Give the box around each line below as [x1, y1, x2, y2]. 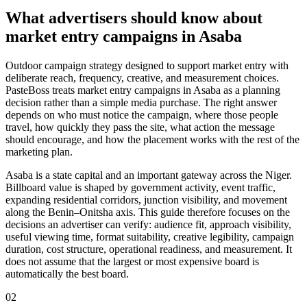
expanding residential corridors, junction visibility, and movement [5, 193, 287, 206]
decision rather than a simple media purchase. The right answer [5, 96, 277, 108]
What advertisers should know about [5, 8, 262, 27]
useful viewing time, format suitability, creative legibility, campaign [5, 230, 294, 243]
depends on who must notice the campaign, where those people [5, 108, 278, 121]
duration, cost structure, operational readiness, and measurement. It [5, 243, 292, 255]
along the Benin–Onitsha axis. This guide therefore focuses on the [5, 206, 290, 218]
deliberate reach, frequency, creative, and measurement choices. [5, 71, 279, 84]
